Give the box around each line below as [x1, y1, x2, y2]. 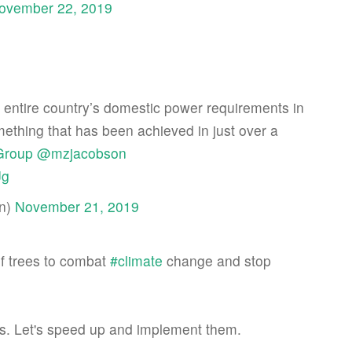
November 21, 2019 [15, 196, 139, 216]
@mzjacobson [37, 143, 126, 163]
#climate [110, 251, 163, 270]
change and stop [163, 251, 271, 270]
